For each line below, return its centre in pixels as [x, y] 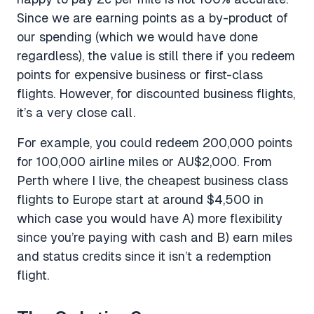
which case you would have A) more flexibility [150, 218]
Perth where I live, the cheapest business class [152, 180]
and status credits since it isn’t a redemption [144, 256]
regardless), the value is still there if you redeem [156, 56]
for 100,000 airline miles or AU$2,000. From [144, 162]
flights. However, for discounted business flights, [156, 94]
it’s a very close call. [76, 112]
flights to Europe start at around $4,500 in [140, 199]
